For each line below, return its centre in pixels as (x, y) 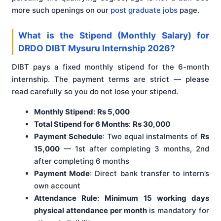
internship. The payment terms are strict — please (110, 79)
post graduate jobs (144, 10)
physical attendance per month (91, 211)
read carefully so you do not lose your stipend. (95, 92)
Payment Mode (62, 174)
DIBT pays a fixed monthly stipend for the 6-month (110, 67)
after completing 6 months (82, 161)
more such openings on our (61, 10)
